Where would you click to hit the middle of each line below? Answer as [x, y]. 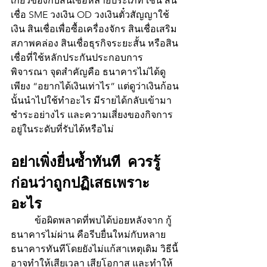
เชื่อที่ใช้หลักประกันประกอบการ [77, 57]
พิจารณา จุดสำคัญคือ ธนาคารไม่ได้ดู [88, 72]
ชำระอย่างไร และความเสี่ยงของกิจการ [92, 114]
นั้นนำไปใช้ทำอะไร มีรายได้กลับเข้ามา [91, 100]
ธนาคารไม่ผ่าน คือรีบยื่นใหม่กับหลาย [88, 234]
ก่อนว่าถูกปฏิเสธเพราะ [80, 181]
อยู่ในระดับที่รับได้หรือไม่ [62, 129]
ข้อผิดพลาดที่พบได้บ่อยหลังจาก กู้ [23, 220]
